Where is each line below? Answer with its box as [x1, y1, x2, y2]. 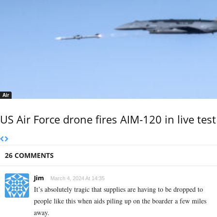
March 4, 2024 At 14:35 [50, 175, 105, 181]
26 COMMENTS [5, 150, 54, 160]
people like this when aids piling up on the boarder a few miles [34, 196, 206, 205]
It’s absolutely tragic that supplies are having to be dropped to [34, 184, 203, 194]
